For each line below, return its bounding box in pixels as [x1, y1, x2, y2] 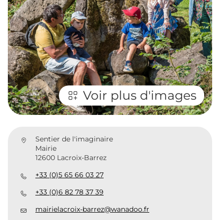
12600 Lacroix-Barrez [35, 153, 107, 162]
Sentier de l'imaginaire [35, 134, 113, 143]
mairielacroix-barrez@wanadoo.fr [35, 204, 149, 214]
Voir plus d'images [83, 87, 196, 103]
